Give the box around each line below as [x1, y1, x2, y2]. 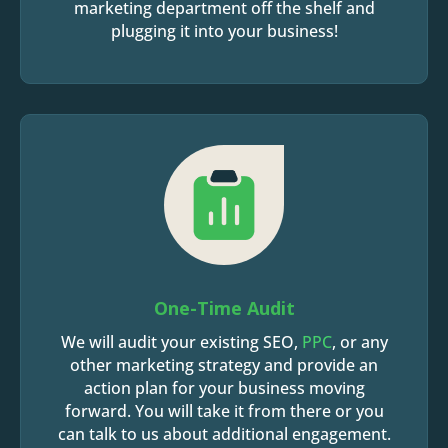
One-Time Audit [153, 296, 295, 320]
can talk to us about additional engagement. [57, 423, 391, 445]
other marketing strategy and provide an [70, 354, 378, 376]
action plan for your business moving [83, 377, 365, 399]
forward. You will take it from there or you [64, 400, 384, 422]
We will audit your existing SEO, [60, 331, 302, 353]
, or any [331, 331, 388, 353]
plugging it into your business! [110, 20, 338, 42]
